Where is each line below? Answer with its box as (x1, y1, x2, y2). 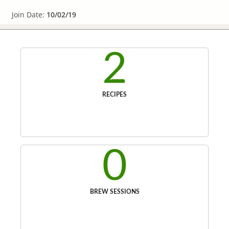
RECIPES (102, 91, 127, 98)
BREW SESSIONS (89, 189, 140, 195)
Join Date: (12, 10, 47, 19)
